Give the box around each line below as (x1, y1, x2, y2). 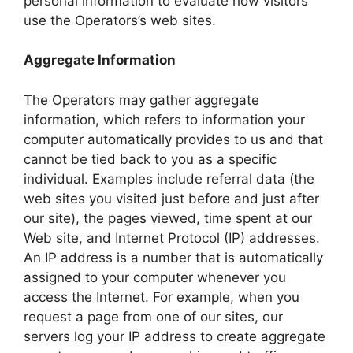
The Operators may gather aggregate (24, 91, 259, 108)
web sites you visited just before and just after (24, 190, 319, 206)
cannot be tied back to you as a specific (24, 150, 277, 167)
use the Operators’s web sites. (24, 12, 216, 28)
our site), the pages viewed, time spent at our (24, 210, 312, 226)
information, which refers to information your (24, 111, 305, 128)
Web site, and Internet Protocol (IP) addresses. (24, 229, 320, 246)
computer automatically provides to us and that (24, 131, 323, 147)
